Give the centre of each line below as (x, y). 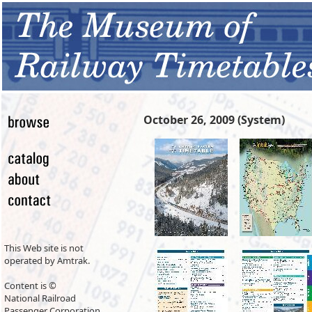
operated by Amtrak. (47, 260)
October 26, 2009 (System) (214, 120)
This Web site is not (44, 248)
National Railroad (40, 298)
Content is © (30, 286)
